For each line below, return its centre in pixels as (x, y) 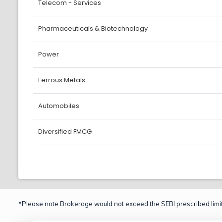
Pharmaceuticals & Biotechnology (93, 28)
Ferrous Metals (62, 80)
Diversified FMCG (65, 132)
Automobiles (59, 106)
